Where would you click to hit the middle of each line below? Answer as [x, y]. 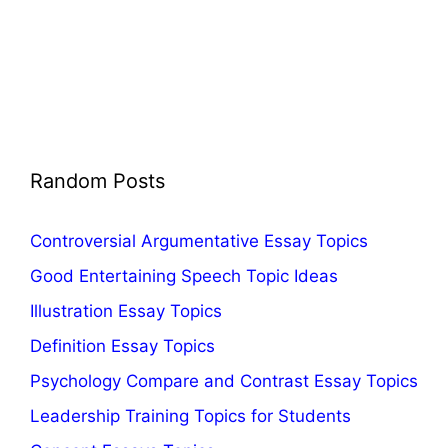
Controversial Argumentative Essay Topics [199, 240]
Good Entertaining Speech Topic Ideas [184, 275]
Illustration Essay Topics [126, 310]
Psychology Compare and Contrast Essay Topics [224, 380]
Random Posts [97, 180]
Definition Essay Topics [122, 345]
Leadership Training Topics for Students [190, 415]
